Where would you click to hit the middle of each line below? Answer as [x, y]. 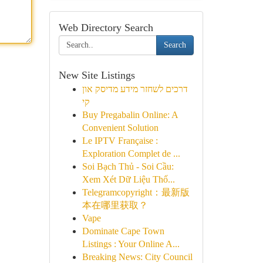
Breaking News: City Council [137, 257]
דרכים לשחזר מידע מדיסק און [135, 89]
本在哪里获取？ [115, 205]
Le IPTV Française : [120, 141]
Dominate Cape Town [123, 231]
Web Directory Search [106, 28]
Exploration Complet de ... [131, 154]
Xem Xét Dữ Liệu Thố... [128, 179]
